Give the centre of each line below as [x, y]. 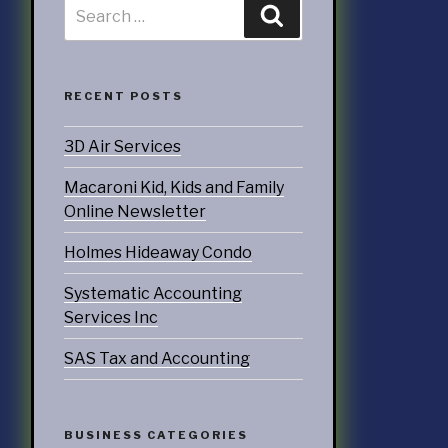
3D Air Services [122, 147]
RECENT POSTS [123, 96]
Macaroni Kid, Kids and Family [173, 188]
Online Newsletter [134, 212]
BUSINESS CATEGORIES [155, 435]
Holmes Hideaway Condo [157, 253]
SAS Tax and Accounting [156, 359]
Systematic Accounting [152, 294]
